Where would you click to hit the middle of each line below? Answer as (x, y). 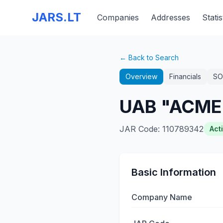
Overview (141, 76)
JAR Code (139, 129)
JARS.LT (56, 17)
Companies (118, 17)
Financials (185, 76)
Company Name (162, 197)
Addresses (170, 17)
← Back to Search (149, 57)
